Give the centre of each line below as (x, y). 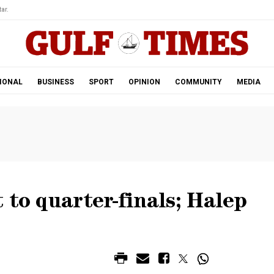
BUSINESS (55, 82)
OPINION (144, 82)
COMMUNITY (198, 82)
